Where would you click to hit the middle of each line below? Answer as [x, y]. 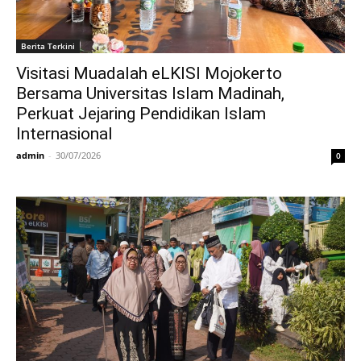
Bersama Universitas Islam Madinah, [150, 93]
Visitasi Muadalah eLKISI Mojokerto [149, 73]
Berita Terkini [48, 46]
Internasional [64, 133]
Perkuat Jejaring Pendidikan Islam [141, 113]
